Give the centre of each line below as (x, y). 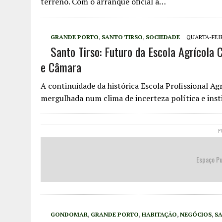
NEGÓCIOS (196, 214)
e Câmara (61, 67)
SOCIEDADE (163, 37)
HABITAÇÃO (159, 214)
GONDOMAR (69, 214)
